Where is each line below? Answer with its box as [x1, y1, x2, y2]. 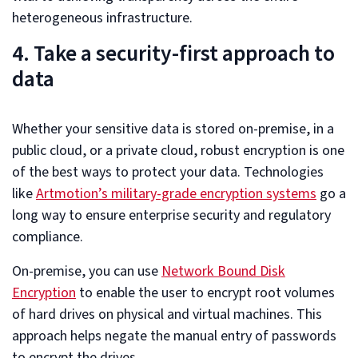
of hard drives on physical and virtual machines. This [12, 304, 322, 324]
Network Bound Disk [161, 261, 285, 281]
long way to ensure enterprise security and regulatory [12, 205, 331, 225]
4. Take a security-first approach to [12, 38, 335, 70]
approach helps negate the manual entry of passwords [12, 325, 336, 346]
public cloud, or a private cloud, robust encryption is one [12, 140, 344, 161]
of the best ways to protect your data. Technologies [12, 161, 324, 182]
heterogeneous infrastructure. [12, 7, 193, 28]
